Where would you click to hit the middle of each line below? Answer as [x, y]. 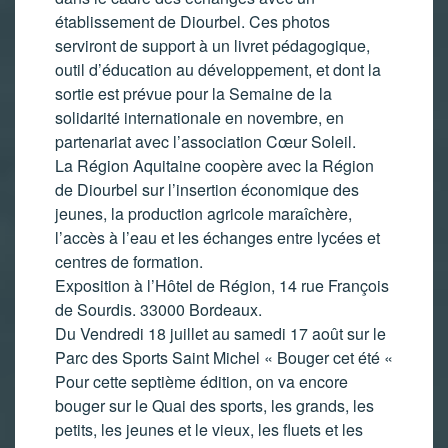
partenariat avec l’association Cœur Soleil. [205, 141]
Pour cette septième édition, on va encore [201, 381]
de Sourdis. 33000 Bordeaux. [158, 309]
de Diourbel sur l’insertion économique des [207, 189]
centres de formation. [129, 261]
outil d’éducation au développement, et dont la [218, 69]
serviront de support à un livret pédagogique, [212, 45]
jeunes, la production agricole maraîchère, [203, 213]
